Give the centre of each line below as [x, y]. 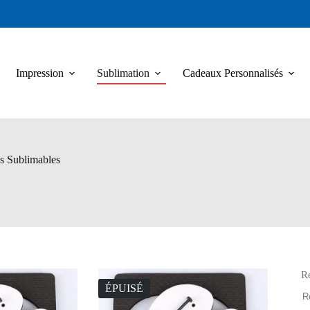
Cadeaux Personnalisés [233, 73]
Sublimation [123, 73]
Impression [40, 73]
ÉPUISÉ [124, 289]
